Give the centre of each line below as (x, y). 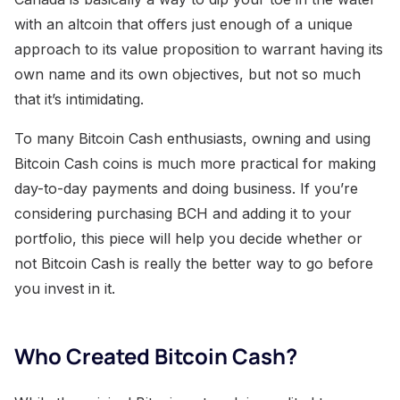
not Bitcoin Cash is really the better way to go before (194, 264)
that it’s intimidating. (79, 100)
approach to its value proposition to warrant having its (199, 50)
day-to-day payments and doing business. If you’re (186, 189)
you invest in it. (65, 289)
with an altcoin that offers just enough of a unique (183, 25)
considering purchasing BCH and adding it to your (183, 214)
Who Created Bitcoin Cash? (156, 356)
